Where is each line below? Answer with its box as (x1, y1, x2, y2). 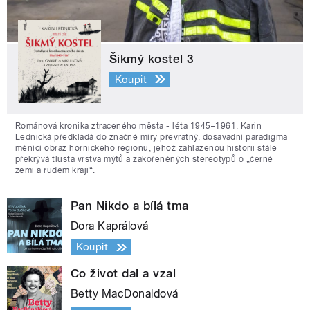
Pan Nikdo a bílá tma (71, 199, 189, 213)
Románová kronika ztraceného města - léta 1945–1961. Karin (15, 121, 262, 131)
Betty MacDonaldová (71, 287, 179, 301)
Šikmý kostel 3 (109, 52, 194, 66)
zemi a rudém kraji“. (15, 165, 95, 176)
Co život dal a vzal (71, 266, 176, 281)
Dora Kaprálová (71, 219, 149, 233)
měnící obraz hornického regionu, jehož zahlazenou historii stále (15, 143, 277, 154)
